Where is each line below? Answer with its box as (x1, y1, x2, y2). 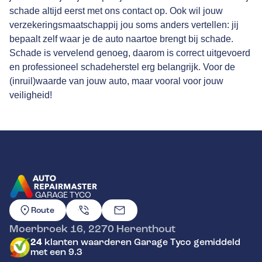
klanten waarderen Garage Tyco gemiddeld (42, 236, 240, 248)
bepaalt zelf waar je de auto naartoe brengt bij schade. (9, 33, 233, 44)
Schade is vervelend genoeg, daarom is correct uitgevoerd (9, 47, 250, 58)
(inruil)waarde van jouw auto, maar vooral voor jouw (9, 75, 223, 86)
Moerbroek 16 (9, 222, 83, 235)
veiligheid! (9, 89, 52, 100)
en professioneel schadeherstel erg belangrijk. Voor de (9, 61, 235, 72)
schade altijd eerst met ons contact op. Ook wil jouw (9, 5, 223, 16)
